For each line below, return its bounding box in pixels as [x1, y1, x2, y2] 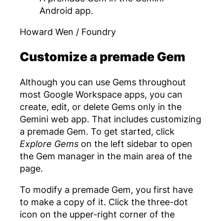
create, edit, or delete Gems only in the [20, 101, 182, 112]
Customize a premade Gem [20, 49, 185, 65]
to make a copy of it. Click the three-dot [20, 196, 188, 208]
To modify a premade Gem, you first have [20, 184, 193, 195]
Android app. [39, 4, 93, 16]
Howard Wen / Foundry [20, 26, 116, 37]
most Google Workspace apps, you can [20, 88, 183, 100]
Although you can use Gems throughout [20, 76, 186, 87]
